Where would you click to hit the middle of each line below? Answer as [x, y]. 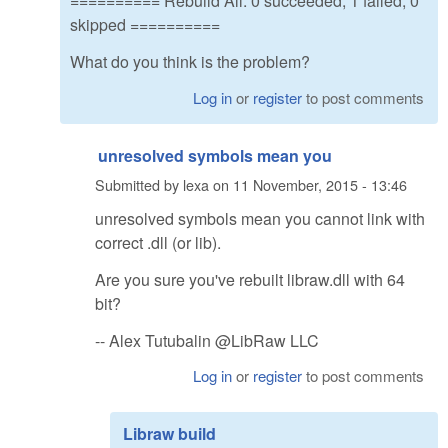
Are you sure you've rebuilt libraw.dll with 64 [250, 279]
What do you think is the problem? [190, 62]
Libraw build [169, 434]
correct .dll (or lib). [158, 242]
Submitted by [139, 185]
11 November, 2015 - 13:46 [320, 185]
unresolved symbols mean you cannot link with [260, 218]
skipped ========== [145, 25]
